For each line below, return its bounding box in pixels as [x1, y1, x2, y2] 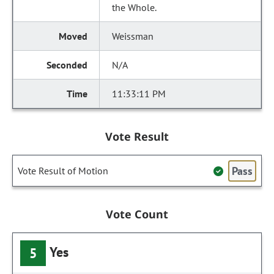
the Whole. [112, 1, 157, 13]
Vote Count [105, 207, 169, 221]
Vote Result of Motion [18, 165, 108, 177]
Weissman [112, 30, 154, 42]
